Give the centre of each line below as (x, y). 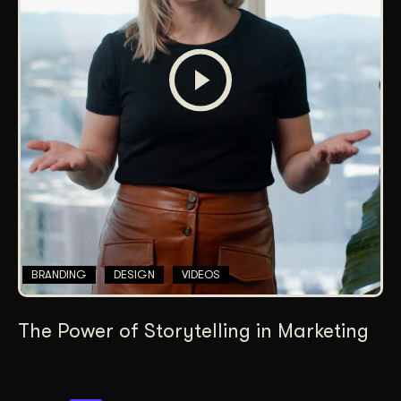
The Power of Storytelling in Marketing (193, 331)
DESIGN (134, 275)
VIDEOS (201, 275)
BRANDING (59, 275)
